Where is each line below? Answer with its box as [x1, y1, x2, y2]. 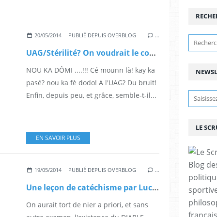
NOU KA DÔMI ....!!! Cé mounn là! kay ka [26, 65, 155, 75]
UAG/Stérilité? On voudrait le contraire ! [149, 47, 156, 59]
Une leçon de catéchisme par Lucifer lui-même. [152, 182, 159, 193]
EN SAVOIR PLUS [36, 134, 80, 142]
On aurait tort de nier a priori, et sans [26, 200, 148, 210]
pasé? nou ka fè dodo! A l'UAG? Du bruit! [26, 78, 156, 88]
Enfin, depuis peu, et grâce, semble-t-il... [26, 91, 156, 100]
